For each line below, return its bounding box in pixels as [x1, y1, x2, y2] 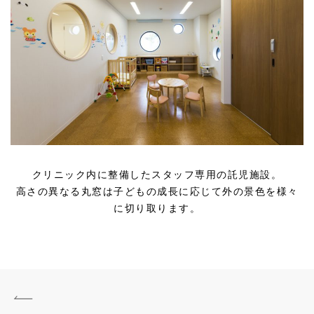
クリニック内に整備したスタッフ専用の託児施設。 [32, 169, 282, 181]
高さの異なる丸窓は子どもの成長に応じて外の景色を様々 [15, 186, 299, 198]
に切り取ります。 [114, 203, 200, 214]
